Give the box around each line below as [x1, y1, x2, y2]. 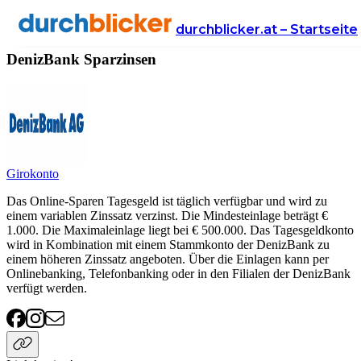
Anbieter [6, 21, 51, 35]
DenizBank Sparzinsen [6, 50, 156, 68]
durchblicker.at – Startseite [176, 22, 358, 37]
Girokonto [6, 167, 59, 181]
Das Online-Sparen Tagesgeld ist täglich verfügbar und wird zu [6, 194, 327, 209]
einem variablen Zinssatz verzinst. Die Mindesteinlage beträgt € [6, 209, 328, 223]
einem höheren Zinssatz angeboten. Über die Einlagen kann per [6, 252, 329, 267]
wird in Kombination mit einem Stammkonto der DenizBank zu [6, 238, 330, 252]
